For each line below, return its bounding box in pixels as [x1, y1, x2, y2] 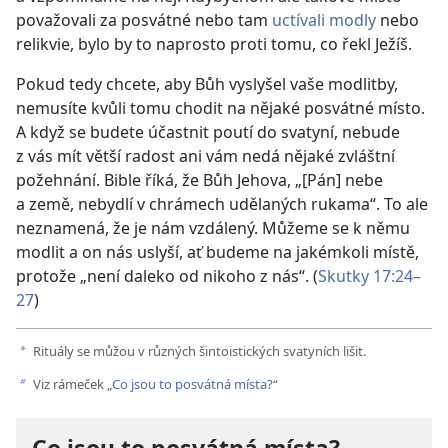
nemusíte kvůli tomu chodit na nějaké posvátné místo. [16, 97, 425, 120]
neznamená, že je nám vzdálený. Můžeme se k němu [16, 217, 410, 240]
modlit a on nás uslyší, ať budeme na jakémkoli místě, [16, 241, 419, 264]
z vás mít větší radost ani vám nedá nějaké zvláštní [16, 145, 395, 168]
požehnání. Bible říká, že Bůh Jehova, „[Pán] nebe [16, 169, 383, 192]
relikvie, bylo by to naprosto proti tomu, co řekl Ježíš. [16, 33, 412, 56]
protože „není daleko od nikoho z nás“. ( [16, 265, 318, 288]
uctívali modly [272, 9, 376, 32]
